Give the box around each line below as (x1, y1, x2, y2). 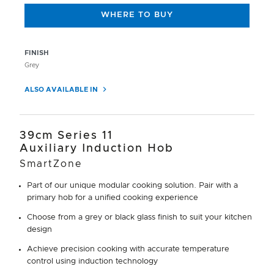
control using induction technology (27, 257, 158, 265)
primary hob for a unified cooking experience (27, 194, 198, 202)
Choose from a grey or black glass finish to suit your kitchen (27, 213, 252, 221)
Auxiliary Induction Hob (20, 143, 174, 154)
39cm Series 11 (20, 130, 113, 141)
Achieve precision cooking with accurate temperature (27, 245, 229, 253)
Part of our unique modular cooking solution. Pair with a (27, 182, 238, 190)
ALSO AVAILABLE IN (24, 86, 100, 93)
